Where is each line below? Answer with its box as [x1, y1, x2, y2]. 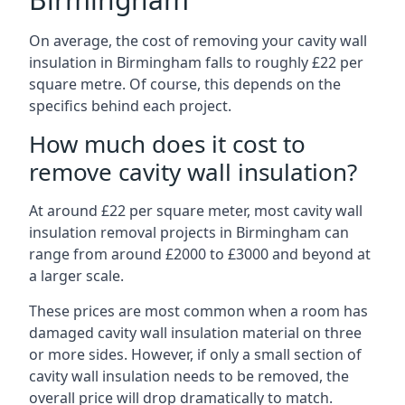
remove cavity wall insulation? [29, 155, 357, 188]
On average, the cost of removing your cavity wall [29, 31, 367, 51]
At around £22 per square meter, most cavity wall [29, 201, 363, 221]
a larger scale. [29, 266, 124, 286]
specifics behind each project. [29, 96, 231, 116]
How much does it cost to [29, 127, 306, 160]
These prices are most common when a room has [29, 301, 368, 321]
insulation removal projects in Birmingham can [29, 222, 349, 242]
